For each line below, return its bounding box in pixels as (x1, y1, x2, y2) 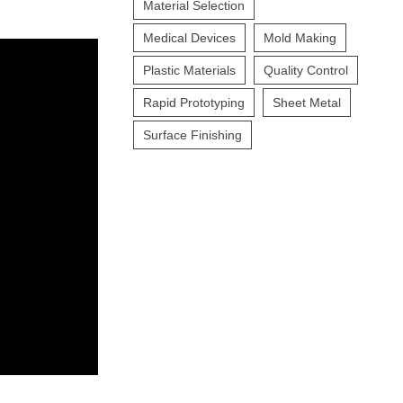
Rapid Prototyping (143, 95, 246, 111)
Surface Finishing (143, 128, 243, 143)
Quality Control (264, 63, 349, 78)
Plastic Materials (143, 63, 237, 78)
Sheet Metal (273, 95, 342, 111)
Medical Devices (143, 31, 237, 46)
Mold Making (264, 31, 337, 46)
